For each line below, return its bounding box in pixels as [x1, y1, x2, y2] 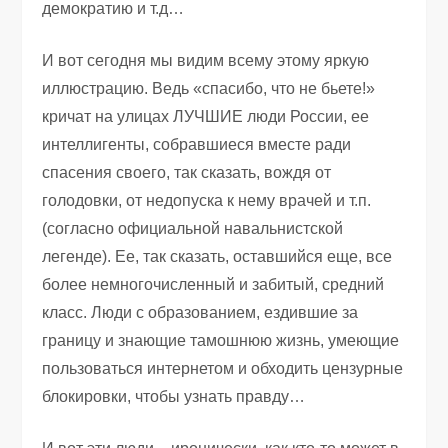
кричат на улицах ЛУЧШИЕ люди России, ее [42, 107, 370, 125]
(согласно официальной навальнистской [42, 219, 344, 237]
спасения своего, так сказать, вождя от [42, 163, 332, 181]
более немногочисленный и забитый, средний [42, 275, 385, 293]
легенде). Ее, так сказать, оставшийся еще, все [42, 247, 393, 265]
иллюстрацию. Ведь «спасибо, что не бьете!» [42, 79, 376, 97]
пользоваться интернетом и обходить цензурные [42, 359, 404, 377]
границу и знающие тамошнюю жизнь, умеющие [42, 331, 400, 349]
